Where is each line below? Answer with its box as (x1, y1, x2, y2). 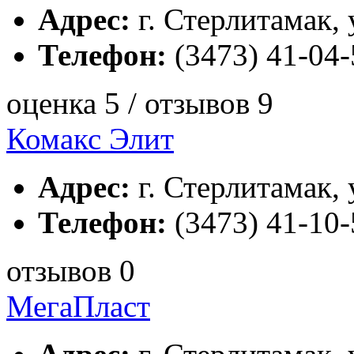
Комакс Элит (6, 121, 174, 156)
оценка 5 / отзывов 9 (6, 85, 273, 120)
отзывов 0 (6, 253, 135, 288)
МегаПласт (6, 288, 150, 323)
